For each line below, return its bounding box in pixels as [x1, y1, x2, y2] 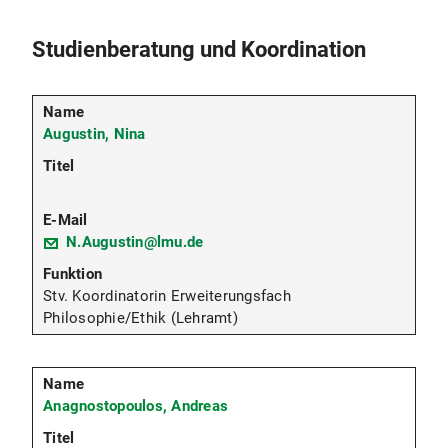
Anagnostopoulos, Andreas [43, 397, 228, 416]
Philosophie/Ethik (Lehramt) [43, 309, 238, 328]
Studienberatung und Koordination [32, 37, 366, 63]
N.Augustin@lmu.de [66, 233, 204, 252]
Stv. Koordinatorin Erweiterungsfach [43, 287, 291, 306]
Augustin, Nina [43, 125, 146, 144]
